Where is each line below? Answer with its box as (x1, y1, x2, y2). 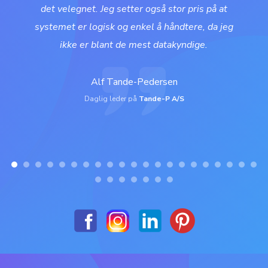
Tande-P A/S (138, 94, 184, 104)
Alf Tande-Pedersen (90, 75, 178, 89)
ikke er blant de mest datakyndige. (60, 38, 208, 52)
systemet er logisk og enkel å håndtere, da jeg (34, 20, 233, 34)
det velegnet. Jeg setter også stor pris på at (40, 2, 227, 16)
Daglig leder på (84, 94, 139, 104)
